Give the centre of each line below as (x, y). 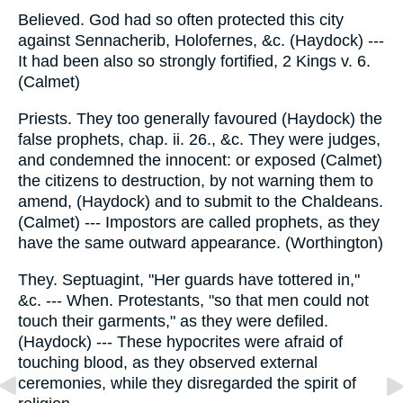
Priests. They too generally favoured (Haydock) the (200, 118)
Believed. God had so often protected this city (181, 20)
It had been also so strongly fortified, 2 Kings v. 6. (194, 62)
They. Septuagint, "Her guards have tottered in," (189, 279)
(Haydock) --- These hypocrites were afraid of (180, 341)
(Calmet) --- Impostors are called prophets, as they (199, 222)
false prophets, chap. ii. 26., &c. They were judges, (199, 139)
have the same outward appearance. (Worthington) (201, 242)
